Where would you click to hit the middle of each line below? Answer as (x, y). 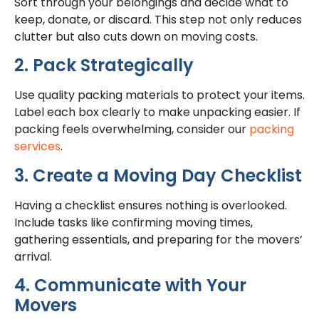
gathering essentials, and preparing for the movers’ (158, 239)
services (37, 147)
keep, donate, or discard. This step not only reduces (158, 19)
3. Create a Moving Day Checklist (158, 175)
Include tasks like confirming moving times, (134, 222)
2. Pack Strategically (104, 66)
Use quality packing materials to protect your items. (159, 95)
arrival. (33, 256)
